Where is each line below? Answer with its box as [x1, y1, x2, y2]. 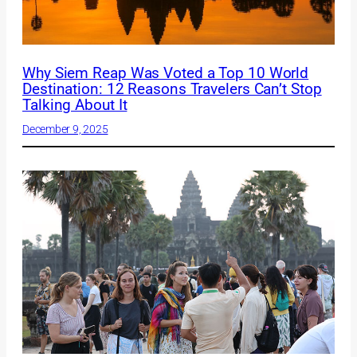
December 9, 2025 [22, 123, 108, 136]
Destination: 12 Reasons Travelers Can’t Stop [22, 80, 322, 99]
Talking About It [22, 96, 127, 115]
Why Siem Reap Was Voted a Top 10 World [22, 65, 309, 83]
